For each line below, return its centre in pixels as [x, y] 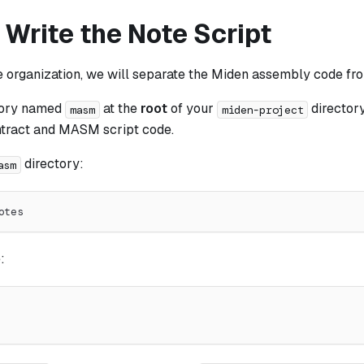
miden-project [262, 109]
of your [192, 109]
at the [120, 109]
